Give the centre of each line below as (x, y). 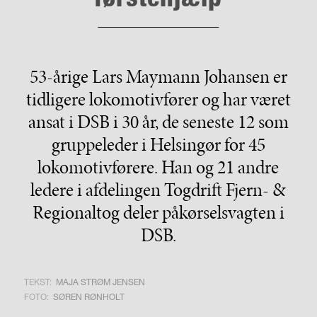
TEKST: (38, 282)
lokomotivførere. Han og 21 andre (158, 167)
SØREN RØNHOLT (88, 296)
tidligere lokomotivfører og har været (158, 99)
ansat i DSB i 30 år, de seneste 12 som (158, 121)
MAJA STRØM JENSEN (100, 282)
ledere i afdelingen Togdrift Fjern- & (158, 189)
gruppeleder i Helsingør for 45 (158, 144)
